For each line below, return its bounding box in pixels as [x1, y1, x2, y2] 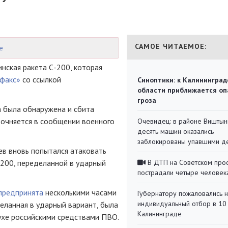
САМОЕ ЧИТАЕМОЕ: [135, 42, 207, 51]
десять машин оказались [137, 127, 214, 136]
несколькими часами [43, 187, 117, 197]
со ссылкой [20, 74, 61, 84]
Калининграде [137, 209, 182, 218]
